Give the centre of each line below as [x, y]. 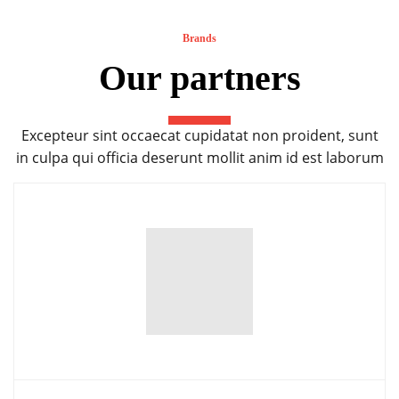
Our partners [199, 77]
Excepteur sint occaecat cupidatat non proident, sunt [199, 135]
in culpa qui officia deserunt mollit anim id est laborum [199, 157]
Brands [199, 38]
